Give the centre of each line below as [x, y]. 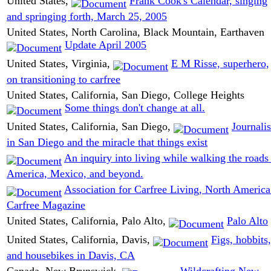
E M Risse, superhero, [220, 63]
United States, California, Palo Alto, [88, 220]
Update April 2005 [106, 44]
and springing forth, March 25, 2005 [87, 17]
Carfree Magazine [46, 205]
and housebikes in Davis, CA [71, 256]
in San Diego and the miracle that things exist [107, 142]
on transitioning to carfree [64, 80]
